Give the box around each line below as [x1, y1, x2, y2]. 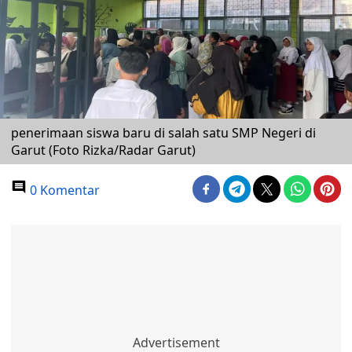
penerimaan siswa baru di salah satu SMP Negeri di [11, 124, 316, 141]
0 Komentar [27, 181, 100, 199]
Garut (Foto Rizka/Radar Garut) [11, 141, 196, 159]
